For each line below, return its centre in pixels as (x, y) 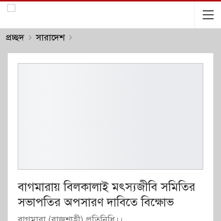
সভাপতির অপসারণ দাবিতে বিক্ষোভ (96, 202)
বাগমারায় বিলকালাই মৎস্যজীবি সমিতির (107, 187)
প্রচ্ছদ (15, 37)
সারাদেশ (50, 37)
